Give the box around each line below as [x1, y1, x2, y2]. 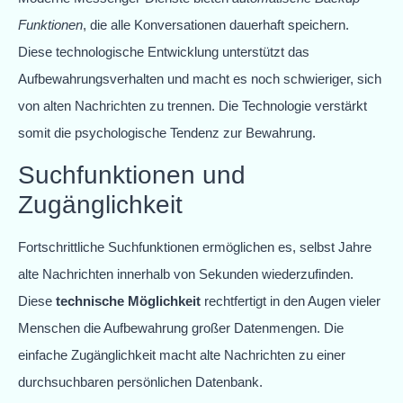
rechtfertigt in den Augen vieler [201, 292, 381, 309]
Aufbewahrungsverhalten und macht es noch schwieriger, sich [18, 71, 381, 87]
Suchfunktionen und [18, 160, 246, 189]
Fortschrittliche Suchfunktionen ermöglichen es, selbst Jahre [18, 238, 372, 255]
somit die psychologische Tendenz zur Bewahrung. [18, 125, 316, 141]
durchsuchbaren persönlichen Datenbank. [18, 373, 263, 390]
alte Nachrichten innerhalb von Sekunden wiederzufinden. [18, 265, 354, 282]
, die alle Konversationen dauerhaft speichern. [83, 17, 349, 33]
